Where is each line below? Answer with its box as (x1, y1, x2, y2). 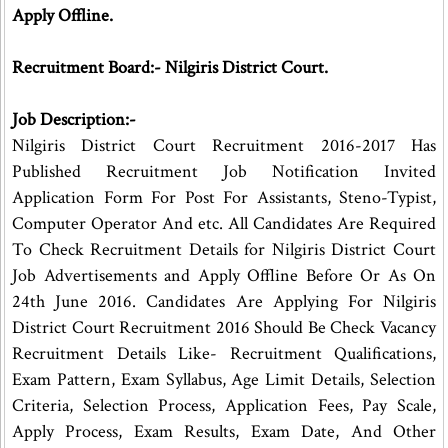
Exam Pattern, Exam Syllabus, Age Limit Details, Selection (12, 368, 437, 391)
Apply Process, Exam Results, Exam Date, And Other (12, 420, 437, 443)
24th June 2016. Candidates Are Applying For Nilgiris (12, 290, 437, 313)
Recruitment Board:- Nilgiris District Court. (12, 56, 328, 79)
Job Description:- (12, 108, 136, 131)
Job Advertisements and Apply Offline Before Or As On (12, 264, 437, 287)
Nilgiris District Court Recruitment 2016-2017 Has (12, 134, 437, 157)
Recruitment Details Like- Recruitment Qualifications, (12, 342, 437, 365)
